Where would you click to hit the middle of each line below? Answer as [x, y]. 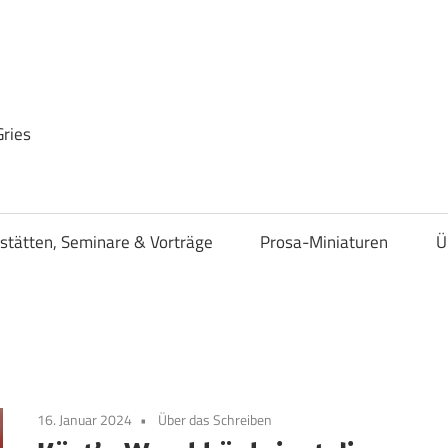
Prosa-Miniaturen [324, 242]
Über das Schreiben [215, 419]
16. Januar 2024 [85, 419]
